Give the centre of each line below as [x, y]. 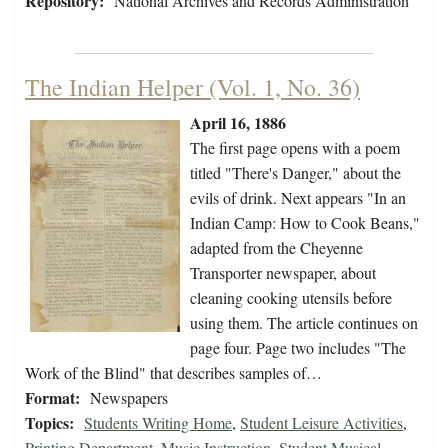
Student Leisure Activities [321, 423]
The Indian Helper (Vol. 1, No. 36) [192, 87]
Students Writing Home [158, 423]
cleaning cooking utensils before [291, 298]
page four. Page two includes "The [298, 348]
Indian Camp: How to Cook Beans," [305, 223]
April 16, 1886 [238, 123]
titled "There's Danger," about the [295, 173]
